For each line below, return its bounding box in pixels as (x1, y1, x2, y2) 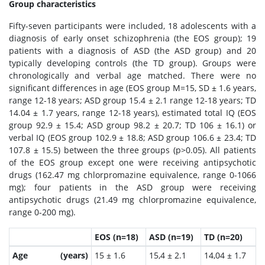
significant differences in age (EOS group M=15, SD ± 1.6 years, (9, 82, 256, 93)
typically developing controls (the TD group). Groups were (9, 57, 256, 69)
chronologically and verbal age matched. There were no (9, 70, 256, 81)
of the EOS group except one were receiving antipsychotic (9, 157, 256, 168)
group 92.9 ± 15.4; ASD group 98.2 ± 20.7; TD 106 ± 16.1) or (9, 119, 256, 131)
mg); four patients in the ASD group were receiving (9, 182, 256, 193)
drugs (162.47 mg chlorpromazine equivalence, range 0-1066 (9, 169, 256, 180)
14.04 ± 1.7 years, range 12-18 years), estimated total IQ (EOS (9, 107, 256, 118)
